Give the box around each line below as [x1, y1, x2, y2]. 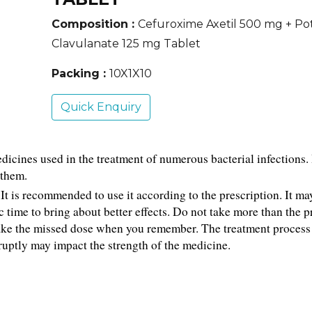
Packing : [52, 67, 109, 80]
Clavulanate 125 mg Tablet [52, 37, 201, 50]
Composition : [52, 17, 138, 31]
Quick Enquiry [61, 100, 141, 114]
